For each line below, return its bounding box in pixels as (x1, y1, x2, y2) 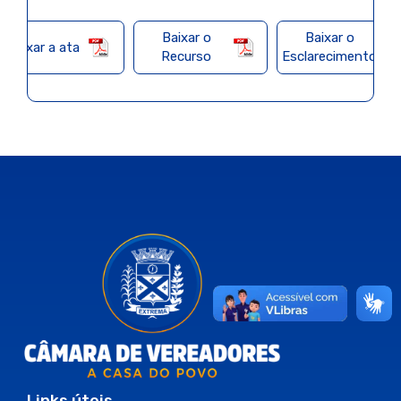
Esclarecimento (282, 48, 377, 64)
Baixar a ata (6, 38, 80, 55)
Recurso (161, 48, 211, 64)
